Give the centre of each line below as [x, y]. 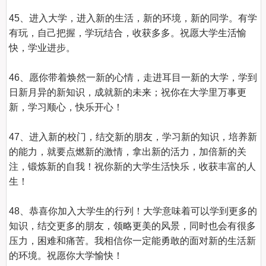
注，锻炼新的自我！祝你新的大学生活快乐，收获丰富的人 [133, 167]
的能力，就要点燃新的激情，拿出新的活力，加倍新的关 [128, 152]
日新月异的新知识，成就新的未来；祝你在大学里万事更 [128, 92]
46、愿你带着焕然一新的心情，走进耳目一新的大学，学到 [133, 77]
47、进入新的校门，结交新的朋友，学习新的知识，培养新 [133, 137]
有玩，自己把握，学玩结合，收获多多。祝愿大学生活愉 [128, 33]
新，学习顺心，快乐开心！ [66, 107]
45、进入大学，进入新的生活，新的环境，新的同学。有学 [133, 18]
